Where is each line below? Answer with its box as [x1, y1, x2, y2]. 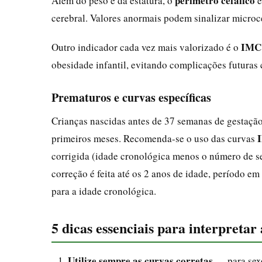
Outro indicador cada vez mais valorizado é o [51, 40, 241, 54]
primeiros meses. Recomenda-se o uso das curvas [51, 131, 257, 145]
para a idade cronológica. [51, 184, 156, 198]
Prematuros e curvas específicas [51, 88, 211, 106]
